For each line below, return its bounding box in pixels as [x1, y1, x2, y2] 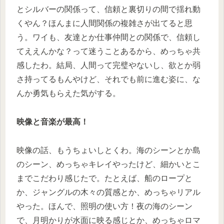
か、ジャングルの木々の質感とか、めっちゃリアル [16, 187, 200, 196]
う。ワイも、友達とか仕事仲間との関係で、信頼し [16, 32, 200, 41]
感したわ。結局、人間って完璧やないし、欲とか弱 [16, 60, 200, 69]
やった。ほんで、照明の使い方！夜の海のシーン [16, 201, 192, 210]
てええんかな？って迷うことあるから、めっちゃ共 [16, 46, 200, 55]
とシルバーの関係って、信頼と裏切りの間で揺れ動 [16, 4, 200, 13]
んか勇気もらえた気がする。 [16, 88, 120, 97]
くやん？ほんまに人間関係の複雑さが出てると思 [16, 18, 192, 27]
